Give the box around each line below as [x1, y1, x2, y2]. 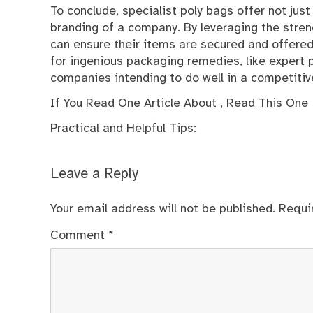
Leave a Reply [50, 166, 138, 182]
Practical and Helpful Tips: [50, 122, 196, 136]
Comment [50, 228, 108, 242]
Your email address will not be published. [50, 202, 275, 215]
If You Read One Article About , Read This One [50, 96, 308, 110]
